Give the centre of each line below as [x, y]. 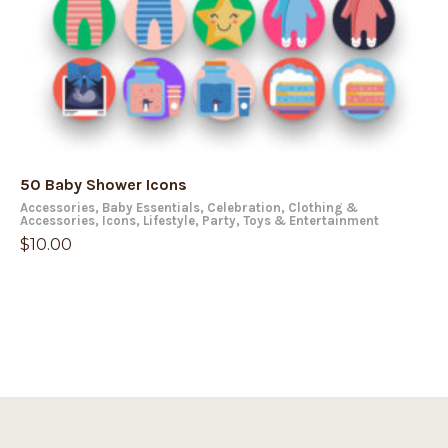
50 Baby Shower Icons [103, 184]
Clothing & [323, 207]
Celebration [244, 207]
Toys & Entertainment [311, 220]
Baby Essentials [151, 207]
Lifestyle [169, 220]
